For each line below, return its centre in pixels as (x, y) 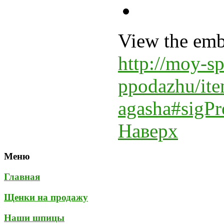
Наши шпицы (34, 217)
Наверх (148, 130)
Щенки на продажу (46, 197)
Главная (22, 177)
